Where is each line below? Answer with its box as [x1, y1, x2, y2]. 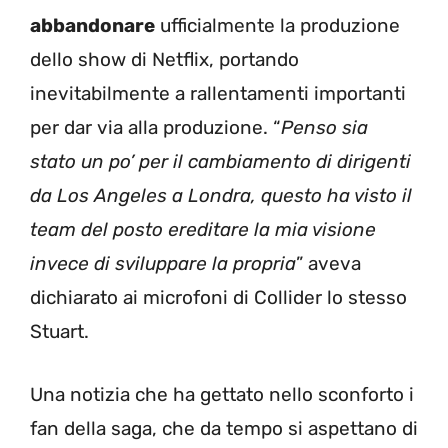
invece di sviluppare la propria [30, 252, 296, 276]
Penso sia [281, 116, 368, 140]
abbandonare [30, 14, 155, 38]
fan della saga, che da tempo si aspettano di [30, 416, 418, 440]
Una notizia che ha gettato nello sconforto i [30, 382, 414, 406]
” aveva [296, 252, 361, 276]
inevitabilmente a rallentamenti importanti [30, 82, 406, 106]
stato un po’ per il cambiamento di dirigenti [30, 150, 411, 174]
